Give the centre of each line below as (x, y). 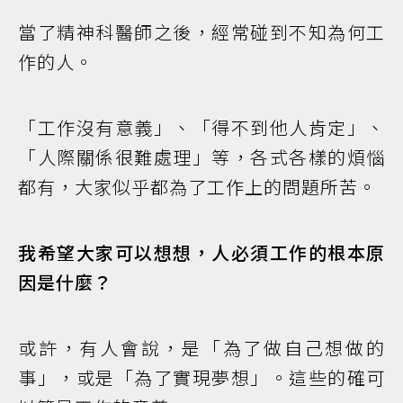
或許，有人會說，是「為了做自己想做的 (201, 347)
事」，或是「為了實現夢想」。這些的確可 (201, 377)
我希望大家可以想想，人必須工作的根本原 (201, 252)
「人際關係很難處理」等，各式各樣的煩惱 (201, 157)
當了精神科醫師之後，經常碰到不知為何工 (201, 31)
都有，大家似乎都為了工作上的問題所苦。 (197, 186)
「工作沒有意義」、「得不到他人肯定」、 (201, 127)
